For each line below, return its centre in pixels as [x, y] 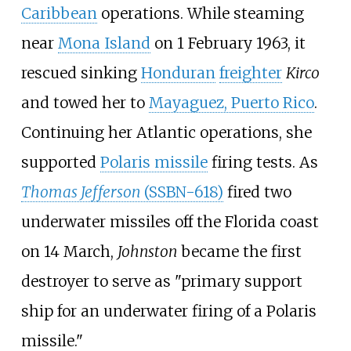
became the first [239, 251]
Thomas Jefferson [80, 192]
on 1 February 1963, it [228, 43]
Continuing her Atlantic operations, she [166, 132]
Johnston [147, 251]
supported [60, 162]
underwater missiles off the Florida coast [170, 221]
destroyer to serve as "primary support [161, 281]
